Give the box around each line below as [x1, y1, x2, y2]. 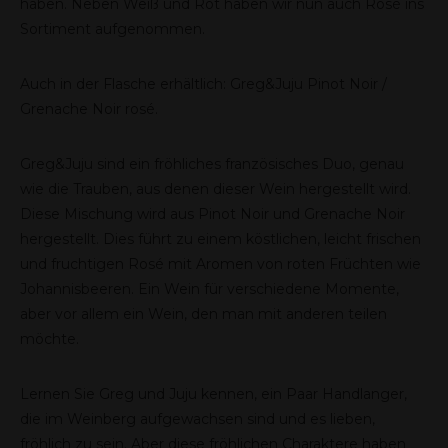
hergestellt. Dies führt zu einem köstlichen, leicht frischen [20, 230, 421, 248]
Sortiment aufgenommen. [20, 20, 205, 38]
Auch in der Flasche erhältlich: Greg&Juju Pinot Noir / [20, 75, 387, 93]
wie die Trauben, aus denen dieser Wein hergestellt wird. [20, 180, 411, 198]
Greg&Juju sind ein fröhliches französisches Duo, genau [20, 155, 404, 173]
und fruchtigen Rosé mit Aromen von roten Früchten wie [20, 255, 421, 273]
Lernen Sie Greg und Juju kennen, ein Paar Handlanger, [20, 385, 407, 403]
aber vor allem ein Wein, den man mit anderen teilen [20, 305, 387, 323]
